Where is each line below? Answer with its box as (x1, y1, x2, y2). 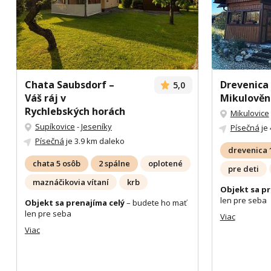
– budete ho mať (124, 197, 187, 208)
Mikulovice (230, 108, 269, 119)
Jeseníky (80, 121, 112, 132)
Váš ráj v (24, 91, 66, 105)
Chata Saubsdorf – (24, 78, 114, 92)
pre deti (227, 163, 259, 174)
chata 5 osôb (32, 158, 80, 169)
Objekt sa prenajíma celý (24, 197, 125, 208)
